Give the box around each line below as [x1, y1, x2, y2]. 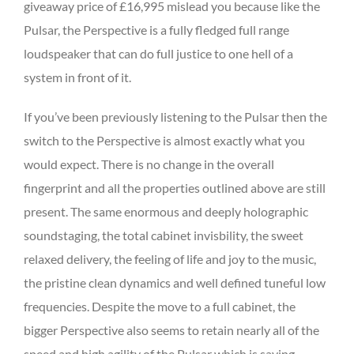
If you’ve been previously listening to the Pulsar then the [24, 108, 327, 124]
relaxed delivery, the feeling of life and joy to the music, [24, 250, 316, 266]
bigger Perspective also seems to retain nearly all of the [24, 322, 319, 337]
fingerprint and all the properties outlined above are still [24, 179, 326, 195]
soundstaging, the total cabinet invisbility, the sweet [24, 227, 303, 243]
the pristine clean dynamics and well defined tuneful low [24, 274, 326, 290]
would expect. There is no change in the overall [24, 156, 274, 171]
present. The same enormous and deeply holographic [24, 203, 308, 219]
